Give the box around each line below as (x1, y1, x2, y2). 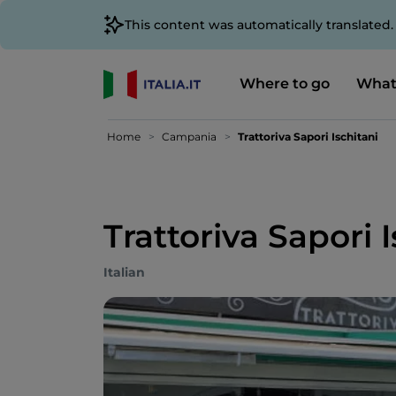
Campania (162, 130, 217, 143)
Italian (103, 264, 145, 280)
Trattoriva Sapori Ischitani (238, 130, 378, 143)
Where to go (239, 74, 330, 92)
